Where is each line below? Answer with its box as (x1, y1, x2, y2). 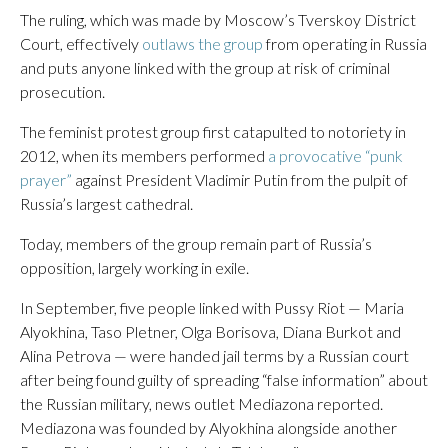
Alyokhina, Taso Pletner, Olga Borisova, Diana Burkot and (20, 322, 401, 341)
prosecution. (20, 82, 105, 101)
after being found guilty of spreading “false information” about (20, 370, 428, 389)
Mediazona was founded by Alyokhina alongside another (20, 418, 397, 437)
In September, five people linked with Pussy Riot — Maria (20, 298, 404, 317)
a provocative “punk (268, 146, 403, 165)
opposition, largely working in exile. (20, 258, 249, 277)
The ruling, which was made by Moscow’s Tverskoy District (20, 10, 416, 29)
